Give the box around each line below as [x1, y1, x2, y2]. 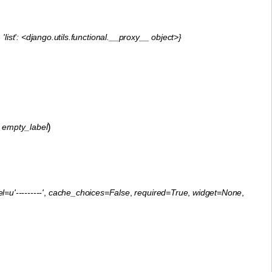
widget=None [192, 187, 242, 197]
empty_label [2, 121, 48, 132]
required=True [134, 187, 188, 197]
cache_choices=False [48, 187, 130, 197]
